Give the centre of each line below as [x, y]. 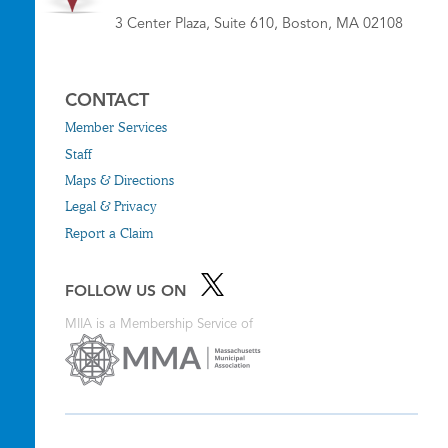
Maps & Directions [119, 179]
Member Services [116, 127]
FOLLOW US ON [128, 291]
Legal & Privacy [110, 206]
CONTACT [107, 100]
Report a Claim [109, 232]
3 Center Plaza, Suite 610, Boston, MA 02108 [259, 24]
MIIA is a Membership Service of [159, 324]
